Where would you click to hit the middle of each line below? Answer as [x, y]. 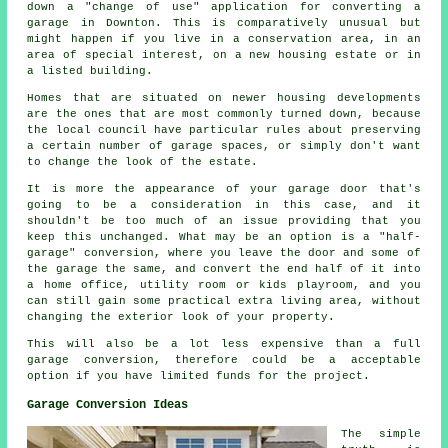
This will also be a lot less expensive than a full [224, 343]
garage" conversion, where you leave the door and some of [224, 252]
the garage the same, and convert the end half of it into [224, 268]
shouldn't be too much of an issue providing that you [224, 220]
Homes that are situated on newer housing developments [224, 97]
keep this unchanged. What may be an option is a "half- [224, 236]
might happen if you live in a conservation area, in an [224, 38]
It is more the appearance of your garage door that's [224, 188]
